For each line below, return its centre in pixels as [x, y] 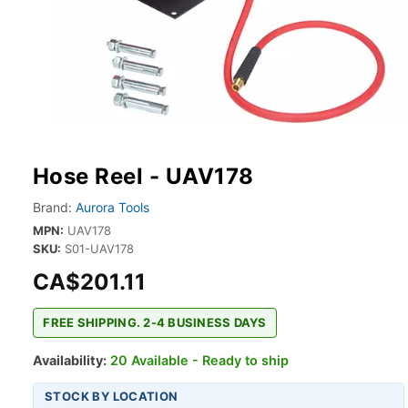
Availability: [70, 360]
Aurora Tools [112, 207]
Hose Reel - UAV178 [143, 176]
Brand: [52, 207]
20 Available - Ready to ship [199, 360]
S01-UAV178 [99, 249]
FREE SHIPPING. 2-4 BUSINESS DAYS [155, 323]
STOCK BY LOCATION [112, 396]
